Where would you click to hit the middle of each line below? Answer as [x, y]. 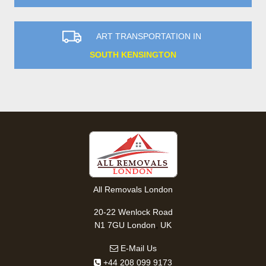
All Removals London [133, 189]
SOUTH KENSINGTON [133, 54]
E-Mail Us [137, 248]
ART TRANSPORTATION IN [148, 37]
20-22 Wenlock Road [133, 212]
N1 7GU [110, 225]
